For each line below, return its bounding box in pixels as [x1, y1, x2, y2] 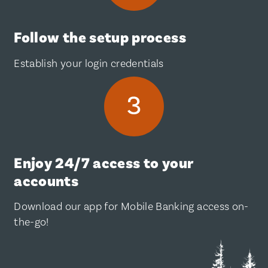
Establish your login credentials [14, 56, 164, 69]
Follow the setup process [14, 28, 186, 48]
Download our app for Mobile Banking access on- [14, 199, 249, 213]
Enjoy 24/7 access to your [14, 153, 193, 173]
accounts [14, 170, 79, 191]
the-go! [14, 215, 49, 229]
